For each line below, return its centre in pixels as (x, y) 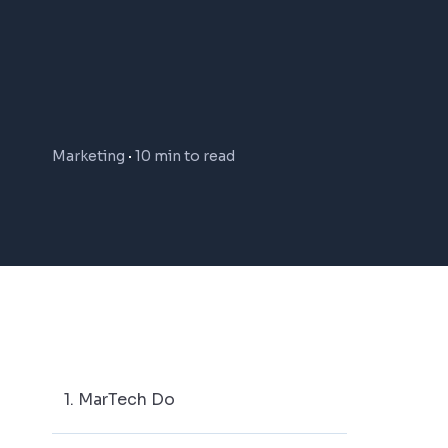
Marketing (88, 156)
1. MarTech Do (119, 399)
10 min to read (185, 156)
